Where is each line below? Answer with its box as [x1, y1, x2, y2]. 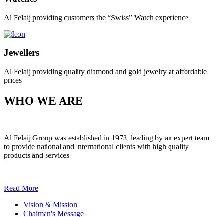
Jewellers [4, 47, 39, 58]
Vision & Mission [23, 201, 77, 209]
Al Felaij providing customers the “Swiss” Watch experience [4, 13, 188, 22]
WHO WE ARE [4, 94, 83, 108]
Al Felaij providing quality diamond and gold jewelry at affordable [4, 67, 207, 76]
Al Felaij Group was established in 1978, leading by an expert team [4, 134, 209, 142]
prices [4, 76, 22, 85]
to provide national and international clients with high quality [4, 142, 189, 151]
